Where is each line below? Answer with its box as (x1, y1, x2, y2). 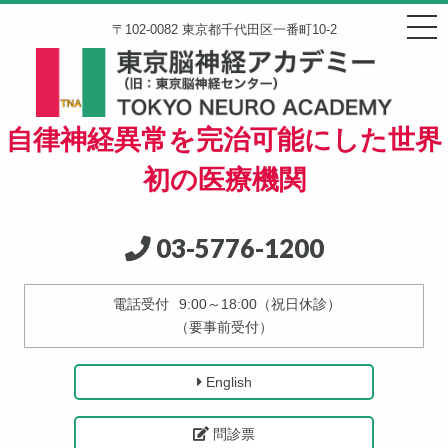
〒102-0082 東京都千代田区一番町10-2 (111, 22, 337, 37)
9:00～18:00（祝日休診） (175, 296, 342, 312)
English (201, 373, 252, 390)
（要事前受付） (175, 319, 273, 335)
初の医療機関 (142, 164, 306, 195)
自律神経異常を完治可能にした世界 (6, 124, 442, 155)
